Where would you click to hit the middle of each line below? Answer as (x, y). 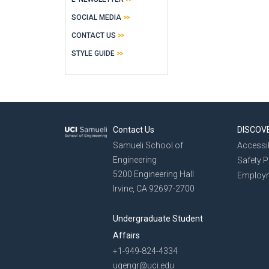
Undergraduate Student (158, 219)
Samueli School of (148, 145)
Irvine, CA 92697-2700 (154, 189)
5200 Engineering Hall (153, 174)
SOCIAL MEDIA (96, 17)
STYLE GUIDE (93, 53)
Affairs (126, 235)
